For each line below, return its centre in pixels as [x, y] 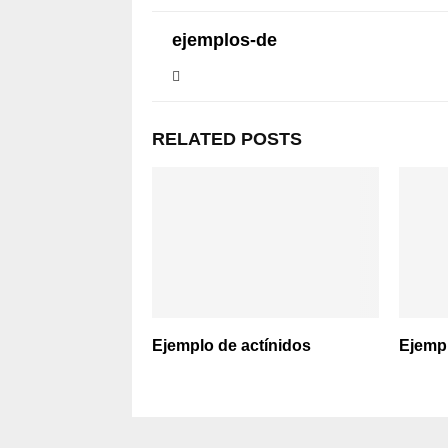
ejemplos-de [224, 39]
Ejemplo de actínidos [231, 345]
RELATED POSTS [227, 138]
